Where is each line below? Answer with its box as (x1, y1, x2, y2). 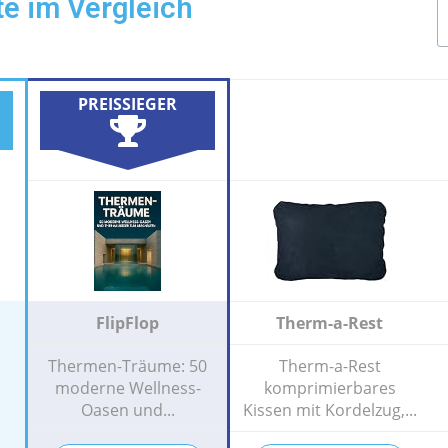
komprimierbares (263, 377, 396, 399)
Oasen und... (80, 399, 175, 421)
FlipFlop (96, 312, 159, 334)
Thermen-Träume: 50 (48, 355, 207, 377)
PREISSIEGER (78, 92, 177, 115)
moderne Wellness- (54, 377, 201, 399)
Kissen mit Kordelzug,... (242, 399, 417, 421)
